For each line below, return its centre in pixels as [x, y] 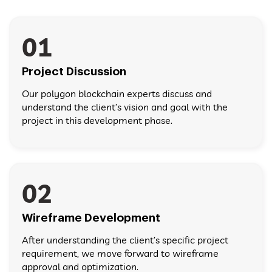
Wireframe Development [91, 218]
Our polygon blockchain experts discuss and [117, 94]
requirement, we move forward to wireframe [120, 253]
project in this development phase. [97, 121]
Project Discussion [74, 72]
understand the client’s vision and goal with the [125, 107]
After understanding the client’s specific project [125, 240]
